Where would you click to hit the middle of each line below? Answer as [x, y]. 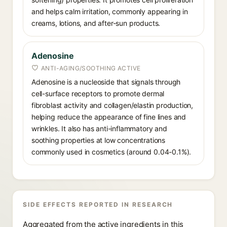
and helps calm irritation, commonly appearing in [110, 11]
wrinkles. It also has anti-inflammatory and [99, 128]
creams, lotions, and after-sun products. [96, 23]
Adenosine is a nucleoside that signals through [106, 82]
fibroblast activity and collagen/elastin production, [112, 105]
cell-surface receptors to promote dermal [98, 93]
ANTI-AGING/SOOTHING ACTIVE [91, 68]
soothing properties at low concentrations [99, 140]
